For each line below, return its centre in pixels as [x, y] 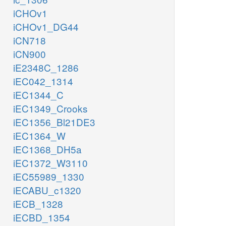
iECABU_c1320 [47, 190]
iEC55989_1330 [49, 177]
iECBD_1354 [42, 217]
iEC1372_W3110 [50, 163]
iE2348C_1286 [46, 68]
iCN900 [30, 54]
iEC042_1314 [43, 81]
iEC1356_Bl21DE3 [54, 122]
